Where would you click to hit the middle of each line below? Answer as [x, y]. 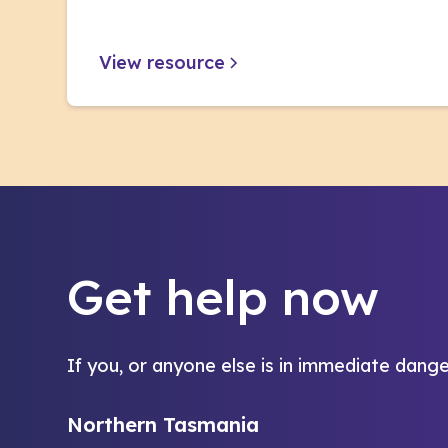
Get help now [223, 297]
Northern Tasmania [163, 424]
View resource [162, 62]
